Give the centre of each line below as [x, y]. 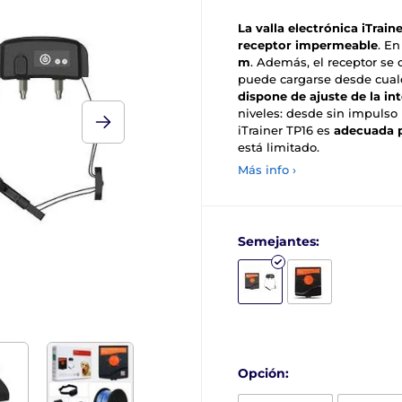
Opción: [263, 373]
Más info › [267, 170]
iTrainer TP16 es [286, 130]
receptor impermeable [308, 45]
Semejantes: [279, 241]
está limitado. [279, 147]
